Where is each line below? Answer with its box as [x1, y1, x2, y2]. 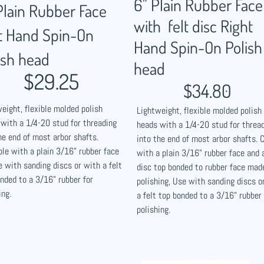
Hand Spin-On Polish [134, 37, 262, 58]
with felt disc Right [134, 15, 253, 37]
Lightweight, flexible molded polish [137, 104, 262, 117]
